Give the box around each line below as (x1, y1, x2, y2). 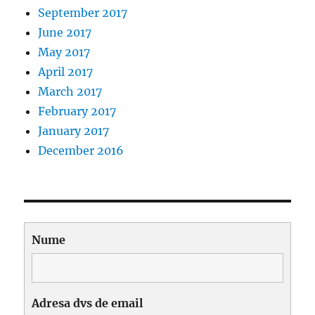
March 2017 (38, 84, 103, 99)
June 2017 (38, 25, 92, 40)
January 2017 (38, 124, 110, 139)
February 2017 (38, 104, 117, 119)
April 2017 (38, 65, 94, 79)
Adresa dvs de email (32, 296, 143, 311)
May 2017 (38, 45, 91, 60)
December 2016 (38, 143, 124, 158)
